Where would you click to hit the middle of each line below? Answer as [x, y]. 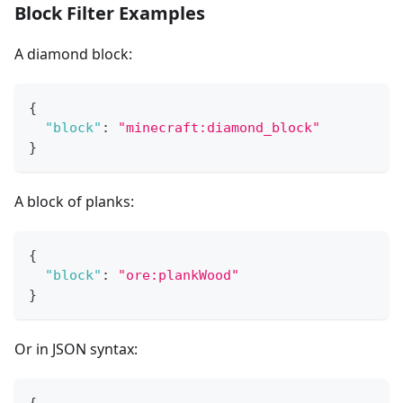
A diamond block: [73, 54]
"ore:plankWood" [179, 276]
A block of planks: [74, 202]
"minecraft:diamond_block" [219, 128]
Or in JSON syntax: [76, 349]
